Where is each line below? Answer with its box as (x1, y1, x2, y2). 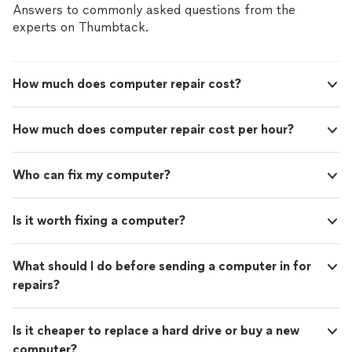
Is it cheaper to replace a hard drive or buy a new (13, 323, 299, 339)
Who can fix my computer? (13, 167, 170, 183)
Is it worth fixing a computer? (13, 213, 185, 229)
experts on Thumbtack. (13, 20, 148, 35)
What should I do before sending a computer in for (13, 258, 311, 274)
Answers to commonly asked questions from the (13, 2, 295, 18)
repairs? (13, 277, 60, 293)
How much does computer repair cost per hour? (13, 122, 294, 137)
